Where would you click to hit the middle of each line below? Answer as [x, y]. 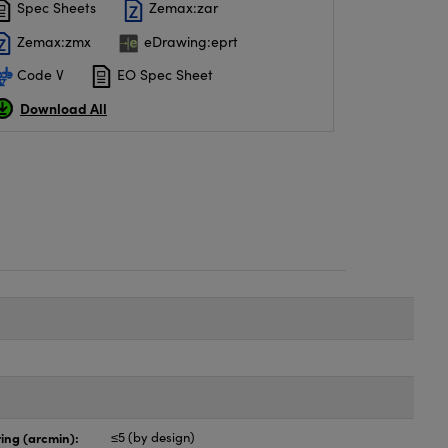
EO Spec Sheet [163, 74]
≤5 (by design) [153, 437]
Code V [38, 74]
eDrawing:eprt [189, 41]
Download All [63, 108]
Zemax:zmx [52, 41]
